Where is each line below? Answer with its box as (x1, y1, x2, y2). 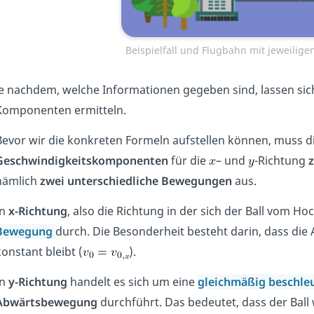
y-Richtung (8, 274, 67, 290)
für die (168, 153, 209, 169)
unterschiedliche (67, 173, 158, 189)
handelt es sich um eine (67, 274, 195, 290)
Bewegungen (161, 173, 232, 189)
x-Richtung (8, 203, 67, 219)
